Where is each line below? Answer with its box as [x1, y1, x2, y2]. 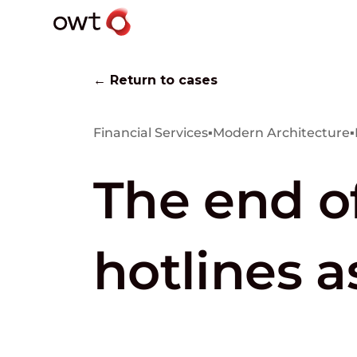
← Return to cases [93, 73, 218, 88]
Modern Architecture [213, 125, 350, 141]
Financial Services [93, 125, 208, 141]
